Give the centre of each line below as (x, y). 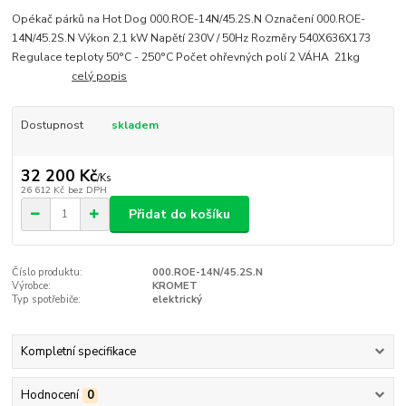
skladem (135, 125)
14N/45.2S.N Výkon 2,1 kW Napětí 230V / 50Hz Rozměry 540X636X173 (192, 38)
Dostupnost (52, 125)
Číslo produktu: (48, 273)
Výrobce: (32, 286)
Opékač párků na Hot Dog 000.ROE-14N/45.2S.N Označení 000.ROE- (189, 19)
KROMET (174, 286)
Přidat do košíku (179, 214)
